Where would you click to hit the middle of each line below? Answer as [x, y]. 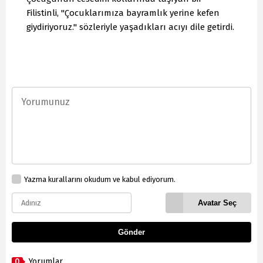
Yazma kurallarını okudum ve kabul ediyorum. [100, 179]
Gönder [131, 232]
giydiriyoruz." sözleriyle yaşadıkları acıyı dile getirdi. [130, 27]
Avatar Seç [217, 203]
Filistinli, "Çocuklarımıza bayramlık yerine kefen [123, 13]
